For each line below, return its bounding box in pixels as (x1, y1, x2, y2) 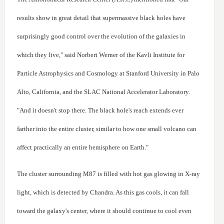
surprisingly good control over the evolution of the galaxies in (17, 32, 185, 40)
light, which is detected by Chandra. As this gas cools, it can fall (17, 188, 189, 196)
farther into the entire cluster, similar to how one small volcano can (17, 125, 196, 133)
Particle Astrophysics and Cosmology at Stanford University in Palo (17, 69, 199, 77)
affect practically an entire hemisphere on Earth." (17, 143, 148, 151)
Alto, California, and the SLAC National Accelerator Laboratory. (17, 88, 190, 96)
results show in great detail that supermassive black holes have (17, 14, 185, 22)
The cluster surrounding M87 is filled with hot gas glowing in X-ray (17, 170, 200, 178)
